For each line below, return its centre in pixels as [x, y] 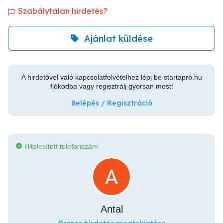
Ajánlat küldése [118, 38]
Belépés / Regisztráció [111, 103]
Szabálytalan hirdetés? [63, 11]
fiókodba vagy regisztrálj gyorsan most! [111, 86]
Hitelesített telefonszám [61, 146]
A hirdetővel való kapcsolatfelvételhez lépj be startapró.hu [111, 77]
